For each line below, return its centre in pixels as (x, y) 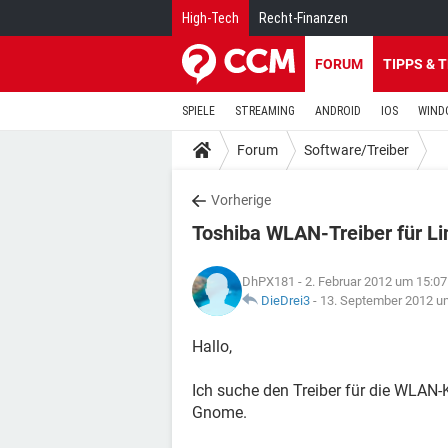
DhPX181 (268, 281)
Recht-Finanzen (303, 18)
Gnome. (219, 412)
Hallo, (212, 346)
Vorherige (241, 200)
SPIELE (198, 111)
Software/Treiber (356, 149)
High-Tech (210, 18)
